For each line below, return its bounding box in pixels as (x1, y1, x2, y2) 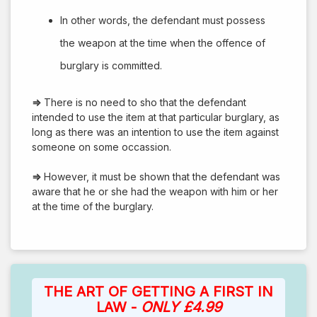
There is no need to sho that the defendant (41, 96, 246, 108)
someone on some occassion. (32, 140, 171, 153)
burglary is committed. (60, 59, 162, 71)
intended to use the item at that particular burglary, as (32, 110, 279, 123)
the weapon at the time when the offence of (60, 36, 265, 49)
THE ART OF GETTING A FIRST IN (44, 282, 273, 300)
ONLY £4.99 (140, 298, 221, 316)
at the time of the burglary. (32, 200, 154, 212)
